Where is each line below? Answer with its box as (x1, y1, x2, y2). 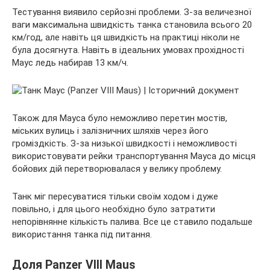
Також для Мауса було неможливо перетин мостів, (12, 112, 227, 124)
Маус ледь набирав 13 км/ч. (12, 57, 128, 68)
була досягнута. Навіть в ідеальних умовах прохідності (12, 44, 244, 55)
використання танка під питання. (12, 228, 152, 240)
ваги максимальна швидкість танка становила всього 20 (12, 19, 252, 30)
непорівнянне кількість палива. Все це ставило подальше (12, 216, 253, 227)
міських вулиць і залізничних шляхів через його (12, 125, 209, 136)
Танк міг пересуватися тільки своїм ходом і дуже (12, 190, 218, 202)
